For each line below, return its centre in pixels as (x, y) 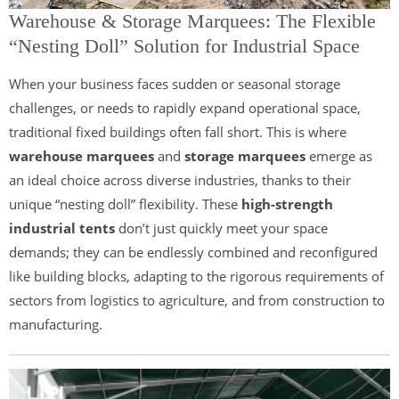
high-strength (287, 204)
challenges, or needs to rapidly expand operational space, (185, 108)
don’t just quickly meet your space (221, 228)
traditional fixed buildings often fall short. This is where (178, 132)
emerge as (339, 156)
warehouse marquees (81, 156)
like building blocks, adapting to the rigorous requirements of (196, 277)
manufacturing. (56, 325)
